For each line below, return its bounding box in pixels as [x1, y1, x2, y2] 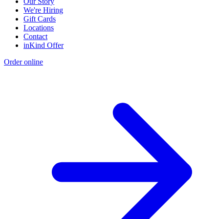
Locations [23, 23, 54, 32]
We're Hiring [23, 5, 63, 14]
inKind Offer [23, 41, 64, 49]
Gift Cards [23, 14, 56, 23]
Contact [23, 32, 47, 41]
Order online [4, 57, 43, 66]
